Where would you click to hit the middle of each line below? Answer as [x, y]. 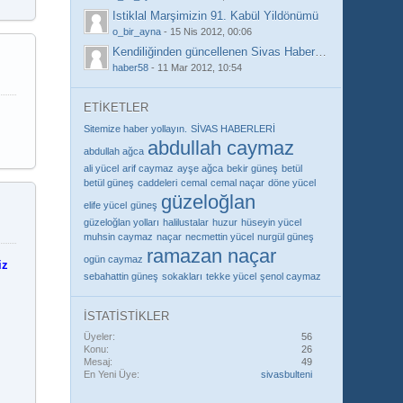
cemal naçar [238, 183]
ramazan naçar [212, 256]
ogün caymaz [114, 259]
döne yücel [292, 183]
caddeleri [158, 183]
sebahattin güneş [121, 276]
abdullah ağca [114, 151]
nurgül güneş [286, 237]
